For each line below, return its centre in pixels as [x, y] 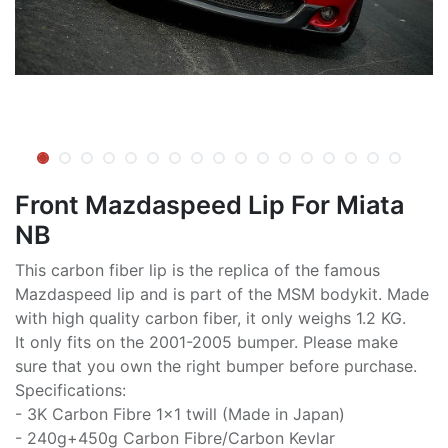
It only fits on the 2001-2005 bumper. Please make [206, 341]
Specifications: [70, 389]
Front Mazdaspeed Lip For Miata [209, 204]
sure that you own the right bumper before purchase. [216, 365]
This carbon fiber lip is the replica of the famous [197, 269]
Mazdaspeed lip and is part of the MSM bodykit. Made [222, 293]
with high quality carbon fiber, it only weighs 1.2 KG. [210, 317]
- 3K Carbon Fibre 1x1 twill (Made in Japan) [180, 413]
